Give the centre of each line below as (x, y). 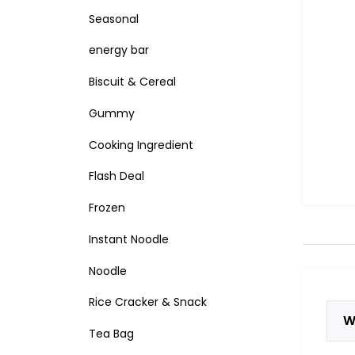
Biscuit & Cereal (132, 82)
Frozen (107, 208)
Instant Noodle (129, 239)
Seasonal (114, 19)
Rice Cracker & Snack (148, 302)
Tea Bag (111, 334)
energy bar (119, 50)
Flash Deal (116, 176)
